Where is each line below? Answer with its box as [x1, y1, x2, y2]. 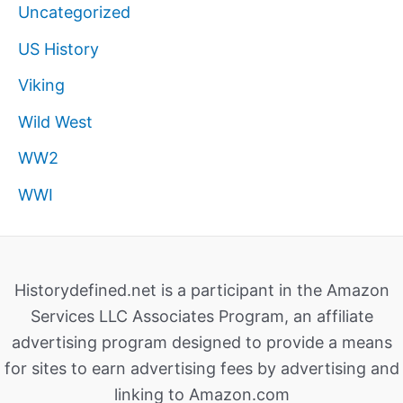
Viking [18, 76, 65, 95]
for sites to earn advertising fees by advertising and [4, 358, 399, 378]
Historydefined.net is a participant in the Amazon [13, 280, 390, 300]
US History [18, 39, 99, 58]
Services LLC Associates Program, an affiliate [30, 306, 373, 326]
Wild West [18, 112, 93, 131]
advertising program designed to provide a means [11, 332, 392, 352]
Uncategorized [18, 3, 130, 22]
